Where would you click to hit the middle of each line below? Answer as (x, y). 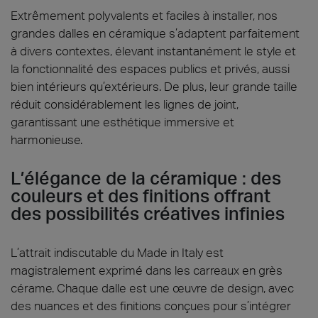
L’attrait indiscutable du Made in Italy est (117, 252)
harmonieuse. (46, 139)
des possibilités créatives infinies (148, 213)
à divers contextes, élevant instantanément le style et (153, 51)
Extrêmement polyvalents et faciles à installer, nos (144, 15)
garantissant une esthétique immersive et (122, 122)
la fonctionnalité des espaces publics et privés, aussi (150, 68)
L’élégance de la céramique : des (146, 178)
